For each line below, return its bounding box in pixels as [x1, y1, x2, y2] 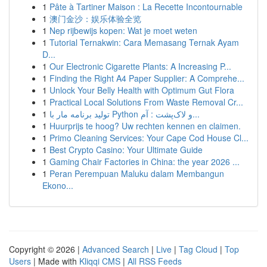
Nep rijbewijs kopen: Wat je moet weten [49, 24, 197, 36]
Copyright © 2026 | [9, 243, 82, 255]
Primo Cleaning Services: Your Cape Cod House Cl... [49, 132, 249, 144]
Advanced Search [82, 243, 149, 255]
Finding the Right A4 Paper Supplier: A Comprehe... [49, 72, 244, 84]
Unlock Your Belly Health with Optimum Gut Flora [49, 84, 234, 96]
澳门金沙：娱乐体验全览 [49, 13, 141, 24]
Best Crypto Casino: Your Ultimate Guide [49, 144, 203, 156]
